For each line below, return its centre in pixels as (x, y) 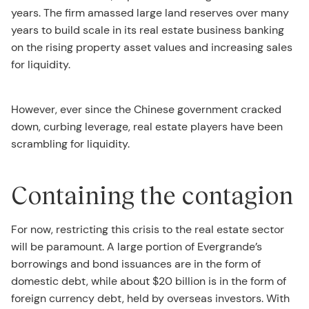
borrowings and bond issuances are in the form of (136, 263)
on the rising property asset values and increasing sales (152, 47)
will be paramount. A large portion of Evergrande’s (137, 246)
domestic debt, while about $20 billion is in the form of (149, 281)
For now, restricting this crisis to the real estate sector (148, 229)
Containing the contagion (152, 194)
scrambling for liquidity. (70, 143)
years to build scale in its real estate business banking (148, 30)
